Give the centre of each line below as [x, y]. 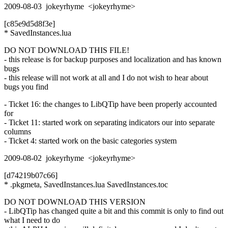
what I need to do [32, 220]
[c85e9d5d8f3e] [30, 23]
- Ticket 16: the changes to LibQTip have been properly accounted [110, 104]
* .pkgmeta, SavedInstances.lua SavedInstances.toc [86, 184]
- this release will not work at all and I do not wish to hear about [106, 77]
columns [18, 131]
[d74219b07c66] [31, 175]
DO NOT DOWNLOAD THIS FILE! [67, 50]
